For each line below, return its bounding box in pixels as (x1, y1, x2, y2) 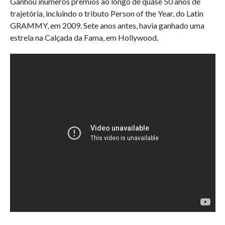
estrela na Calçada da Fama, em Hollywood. (10, 32, 158, 42)
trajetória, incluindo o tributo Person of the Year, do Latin (10, 8, 203, 18)
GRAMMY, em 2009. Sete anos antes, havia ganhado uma (10, 20, 204, 30)
